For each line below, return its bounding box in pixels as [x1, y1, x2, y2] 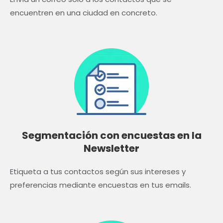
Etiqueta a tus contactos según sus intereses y [10, 166, 186, 177]
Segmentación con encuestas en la [21, 128, 202, 142]
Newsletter [84, 141, 139, 155]
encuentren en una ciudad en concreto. [10, 7, 157, 18]
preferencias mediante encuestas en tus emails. [10, 179, 191, 190]
